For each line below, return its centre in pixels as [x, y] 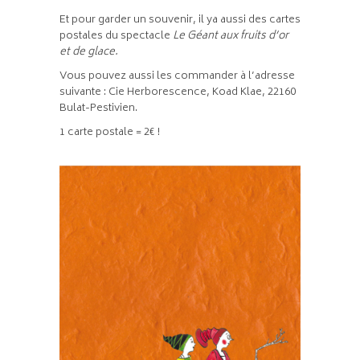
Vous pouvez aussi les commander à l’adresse [177, 76]
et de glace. [90, 52]
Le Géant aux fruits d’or [231, 36]
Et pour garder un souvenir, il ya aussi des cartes [180, 20]
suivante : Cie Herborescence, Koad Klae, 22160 [178, 92]
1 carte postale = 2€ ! [110, 133]
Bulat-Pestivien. [98, 108]
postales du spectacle [116, 36]
